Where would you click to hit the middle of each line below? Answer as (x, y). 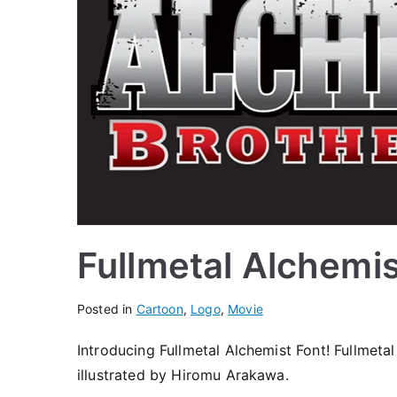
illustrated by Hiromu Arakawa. (183, 375)
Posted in (107, 309)
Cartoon (160, 309)
